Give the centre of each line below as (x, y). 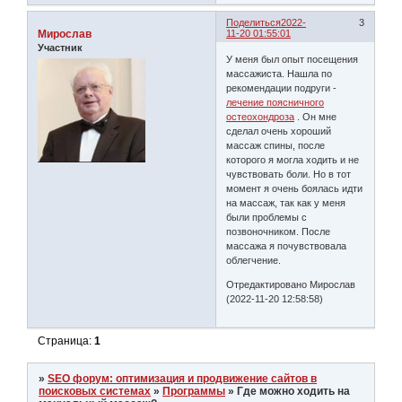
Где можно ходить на (294, 391)
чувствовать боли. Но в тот (289, 175)
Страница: (66, 341)
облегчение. (254, 261)
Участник (60, 47)
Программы (194, 391)
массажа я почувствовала (287, 246)
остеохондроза (261, 117)
